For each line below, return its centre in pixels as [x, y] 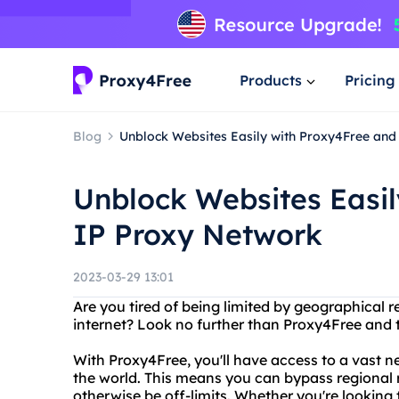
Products [271, 80]
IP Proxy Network [198, 234]
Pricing [370, 80]
